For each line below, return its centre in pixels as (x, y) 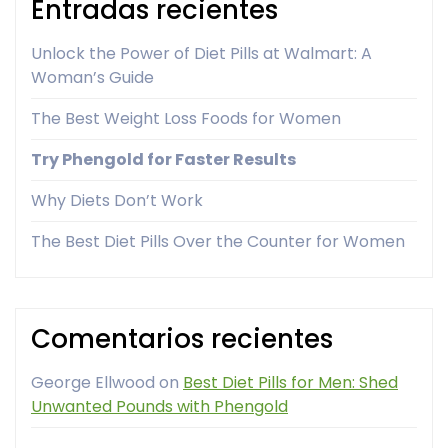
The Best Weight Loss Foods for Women (186, 119)
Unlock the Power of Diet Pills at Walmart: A (201, 54)
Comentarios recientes (182, 339)
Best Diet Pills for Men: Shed (290, 383)
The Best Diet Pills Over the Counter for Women (218, 242)
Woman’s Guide (92, 78)
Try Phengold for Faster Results (163, 160)
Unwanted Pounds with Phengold (159, 407)
